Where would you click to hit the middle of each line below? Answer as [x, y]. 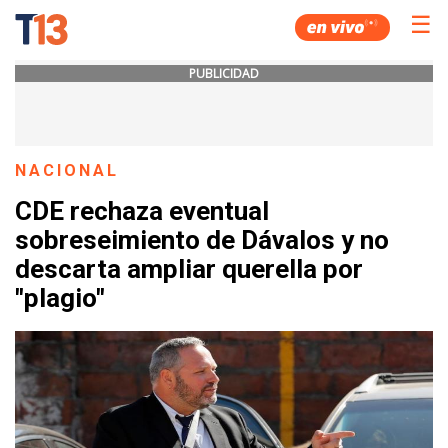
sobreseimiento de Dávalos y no [202, 240]
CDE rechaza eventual [142, 211]
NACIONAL [67, 170]
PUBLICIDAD [224, 73]
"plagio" [60, 298]
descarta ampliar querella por [189, 269]
